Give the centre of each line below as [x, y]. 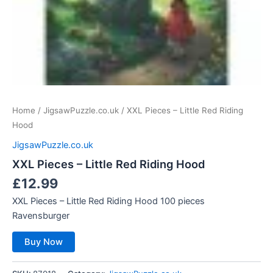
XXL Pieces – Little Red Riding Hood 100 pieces [108, 201]
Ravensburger [41, 215]
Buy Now [44, 242]
